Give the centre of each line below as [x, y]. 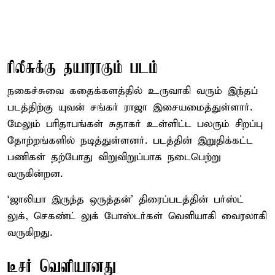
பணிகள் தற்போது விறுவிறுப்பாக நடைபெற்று [114, 157]
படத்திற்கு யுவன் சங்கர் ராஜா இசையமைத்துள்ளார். [130, 107]
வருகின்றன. [35, 174]
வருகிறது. [30, 233]
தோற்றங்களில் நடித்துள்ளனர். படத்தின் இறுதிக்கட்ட [130, 141]
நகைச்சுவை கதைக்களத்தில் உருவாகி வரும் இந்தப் [133, 91]
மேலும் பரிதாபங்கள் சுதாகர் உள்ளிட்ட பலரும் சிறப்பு [135, 124]
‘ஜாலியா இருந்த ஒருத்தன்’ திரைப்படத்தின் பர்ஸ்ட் [126, 199]
